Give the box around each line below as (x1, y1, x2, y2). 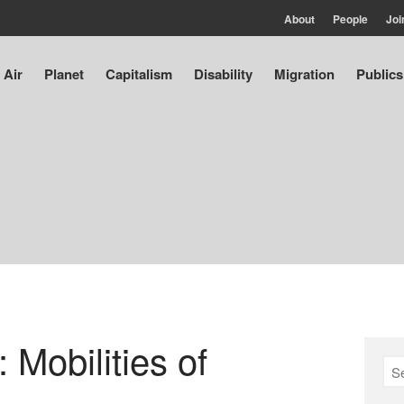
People (333, 10, 368, 27)
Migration (274, 64, 335, 85)
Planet (44, 64, 84, 85)
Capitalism (106, 64, 172, 85)
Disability (194, 64, 252, 85)
